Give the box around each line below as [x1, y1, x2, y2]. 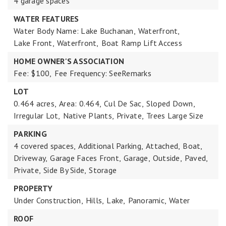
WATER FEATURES [14, 14, 79, 24]
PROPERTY [14, 183, 52, 193]
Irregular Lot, [14, 110, 61, 121]
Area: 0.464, [59, 98, 101, 108]
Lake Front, [14, 38, 54, 48]
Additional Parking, [78, 141, 143, 151]
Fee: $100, [14, 68, 52, 78]
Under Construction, [14, 195, 83, 205]
